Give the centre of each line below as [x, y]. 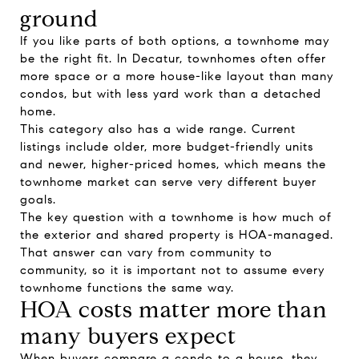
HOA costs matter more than [174, 310]
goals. [38, 200]
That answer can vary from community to [146, 252]
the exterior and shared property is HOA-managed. [177, 235]
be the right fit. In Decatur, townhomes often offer [173, 58]
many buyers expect [128, 336]
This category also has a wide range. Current [158, 129]
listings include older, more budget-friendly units [167, 147]
